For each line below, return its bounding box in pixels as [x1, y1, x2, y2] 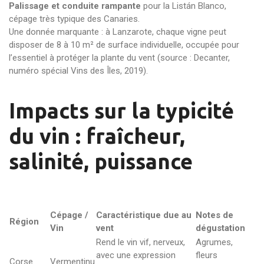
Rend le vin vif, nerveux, [96, 237, 185, 247]
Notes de [196, 210, 233, 220]
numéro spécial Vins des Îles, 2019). [9, 65, 148, 76]
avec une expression [96, 250, 176, 260]
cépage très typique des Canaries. [9, 14, 140, 24]
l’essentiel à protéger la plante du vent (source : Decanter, [9, 52, 230, 63]
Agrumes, [196, 237, 233, 247]
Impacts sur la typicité [9, 98, 234, 123]
